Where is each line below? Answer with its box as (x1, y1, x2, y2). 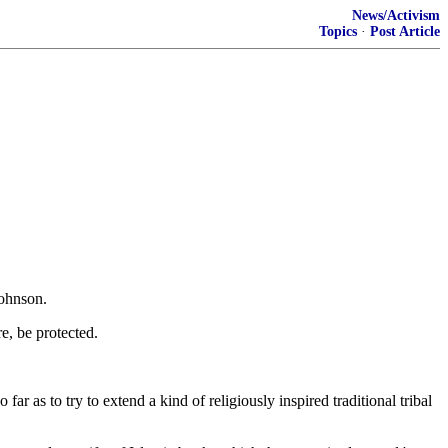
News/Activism (352, 8, 440, 23)
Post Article (370, 24, 440, 39)
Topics (319, 24, 357, 39)
